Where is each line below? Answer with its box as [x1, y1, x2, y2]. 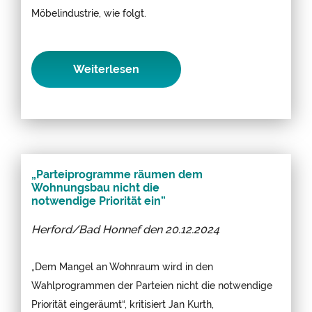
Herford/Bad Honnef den [31, 222, 165, 236]
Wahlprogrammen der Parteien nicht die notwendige [31, 279, 272, 291]
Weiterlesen [73, 62, 139, 76]
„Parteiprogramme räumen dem [31, 167, 203, 181]
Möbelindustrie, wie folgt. [31, 6, 146, 19]
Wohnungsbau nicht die [31, 180, 159, 194]
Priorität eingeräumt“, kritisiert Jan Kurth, [31, 297, 214, 310]
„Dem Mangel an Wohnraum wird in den [31, 260, 213, 272]
